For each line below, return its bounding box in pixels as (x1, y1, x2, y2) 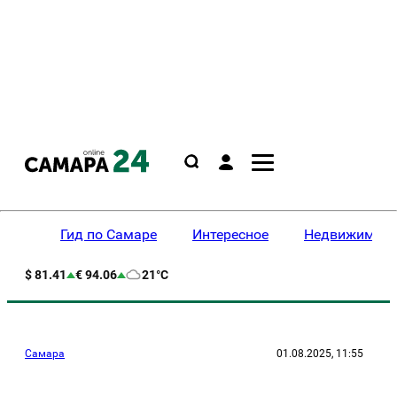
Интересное (192, 226, 269, 243)
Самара (25, 347, 65, 360)
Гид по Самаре (60, 226, 157, 243)
